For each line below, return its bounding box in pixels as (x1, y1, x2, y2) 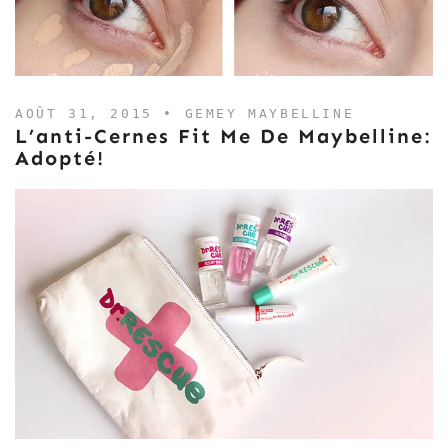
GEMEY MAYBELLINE (184, 106, 355, 121)
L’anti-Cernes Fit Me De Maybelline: (15, 124, 432, 148)
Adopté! (15, 146, 105, 170)
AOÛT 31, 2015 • (15, 106, 185, 121)
